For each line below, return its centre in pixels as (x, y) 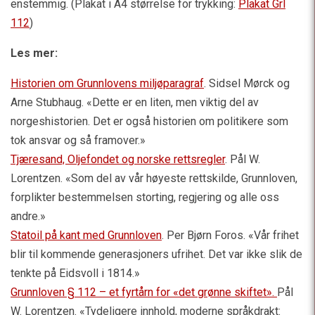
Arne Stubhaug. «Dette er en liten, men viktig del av (135, 102)
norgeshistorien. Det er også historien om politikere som (149, 121)
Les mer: (34, 53)
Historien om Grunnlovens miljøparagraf (107, 83)
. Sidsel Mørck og (247, 83)
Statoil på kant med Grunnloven (86, 235)
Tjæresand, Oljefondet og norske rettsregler (118, 159)
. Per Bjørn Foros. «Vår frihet (230, 235)
